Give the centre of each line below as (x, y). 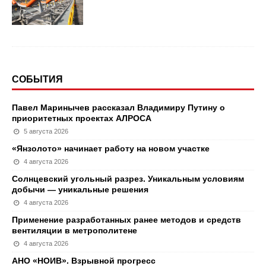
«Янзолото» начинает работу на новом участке (111, 148)
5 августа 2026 (46, 131)
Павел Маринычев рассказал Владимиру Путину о (118, 107)
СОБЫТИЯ (37, 79)
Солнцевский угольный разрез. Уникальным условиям (128, 179)
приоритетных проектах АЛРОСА (82, 118)
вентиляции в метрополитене (75, 230)
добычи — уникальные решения (80, 189)
